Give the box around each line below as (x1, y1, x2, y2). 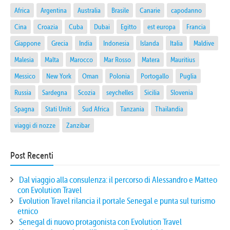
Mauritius (170, 55, 195, 64)
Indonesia (103, 39, 129, 47)
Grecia (51, 39, 68, 47)
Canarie (140, 6, 160, 14)
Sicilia (144, 88, 160, 97)
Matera (142, 55, 160, 64)
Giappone (14, 39, 41, 47)
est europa (147, 22, 176, 31)
